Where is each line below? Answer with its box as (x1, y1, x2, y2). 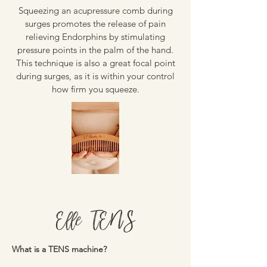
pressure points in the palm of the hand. (17, 44, 173, 55)
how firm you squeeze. (51, 83, 139, 95)
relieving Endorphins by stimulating (26, 31, 165, 42)
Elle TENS (55, 205, 135, 237)
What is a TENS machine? (12, 244, 107, 254)
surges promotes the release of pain (25, 18, 166, 29)
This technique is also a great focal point (15, 57, 175, 69)
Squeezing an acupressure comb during (18, 5, 173, 16)
